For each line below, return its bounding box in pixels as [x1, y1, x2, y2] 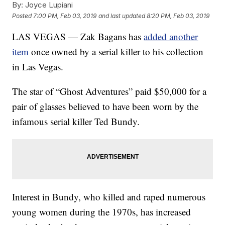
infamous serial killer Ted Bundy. [12, 115, 140, 128]
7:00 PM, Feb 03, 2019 [33, 12, 97, 20]
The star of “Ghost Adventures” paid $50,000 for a [12, 85, 207, 98]
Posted [12, 12, 34, 20]
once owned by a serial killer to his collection [31, 45, 204, 58]
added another [144, 30, 198, 43]
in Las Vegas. [12, 60, 64, 73]
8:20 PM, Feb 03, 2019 [147, 12, 210, 20]
